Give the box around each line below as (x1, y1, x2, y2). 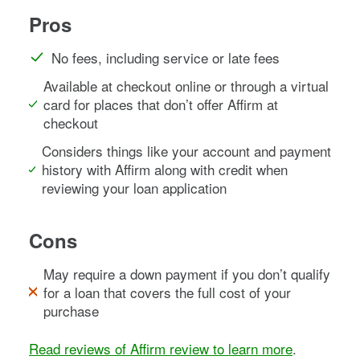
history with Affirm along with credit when (41, 158, 288, 179)
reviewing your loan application (41, 177, 227, 198)
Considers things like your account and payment (41, 140, 331, 161)
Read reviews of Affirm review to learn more (29, 337, 292, 358)
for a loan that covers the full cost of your (43, 281, 291, 302)
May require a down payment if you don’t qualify (43, 263, 330, 284)
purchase (43, 300, 99, 321)
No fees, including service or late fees (51, 47, 280, 67)
